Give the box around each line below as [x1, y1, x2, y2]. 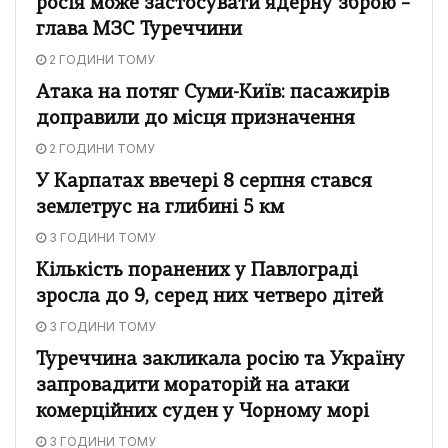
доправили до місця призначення [36, 109, 355, 129]
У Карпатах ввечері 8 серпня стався [36, 172, 372, 192]
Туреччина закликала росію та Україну [36, 350, 405, 370]
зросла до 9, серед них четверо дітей [36, 287, 383, 307]
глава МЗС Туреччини [36, 20, 242, 40]
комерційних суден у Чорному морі [36, 402, 369, 422]
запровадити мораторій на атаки [36, 376, 349, 396]
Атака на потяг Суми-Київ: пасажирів [36, 83, 389, 103]
